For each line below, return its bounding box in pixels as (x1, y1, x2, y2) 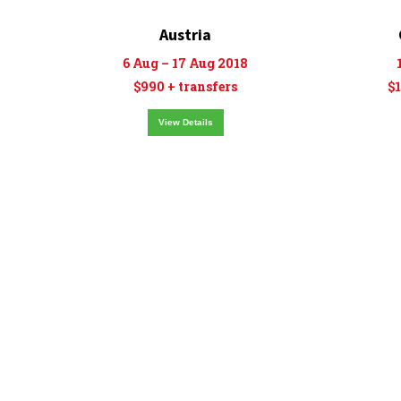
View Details (158, 117, 213, 127)
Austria (159, 24, 211, 45)
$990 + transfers (133, 78, 237, 95)
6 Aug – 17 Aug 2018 (123, 55, 248, 72)
